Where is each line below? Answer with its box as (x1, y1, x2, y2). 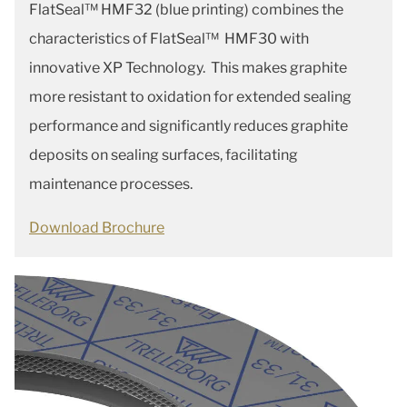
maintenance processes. (29, 175, 193, 194)
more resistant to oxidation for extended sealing (29, 88, 352, 106)
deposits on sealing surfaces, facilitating (29, 146, 298, 164)
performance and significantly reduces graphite (29, 117, 348, 135)
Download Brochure (29, 219, 164, 237)
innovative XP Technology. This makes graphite (29, 59, 347, 77)
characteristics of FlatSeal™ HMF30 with (29, 30, 309, 48)
